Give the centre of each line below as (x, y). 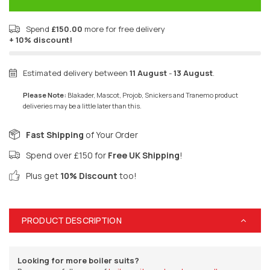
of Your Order (111, 134)
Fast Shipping (55, 134)
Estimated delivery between (76, 73)
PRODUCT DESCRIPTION (72, 220)
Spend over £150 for (67, 155)
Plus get (43, 175)
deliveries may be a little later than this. (82, 105)
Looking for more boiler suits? (78, 260)
